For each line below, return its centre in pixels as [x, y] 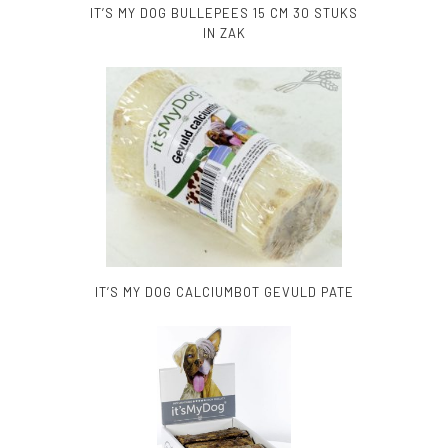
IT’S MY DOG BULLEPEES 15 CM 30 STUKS [224, 12]
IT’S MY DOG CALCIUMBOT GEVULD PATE [224, 291]
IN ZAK [224, 32]
